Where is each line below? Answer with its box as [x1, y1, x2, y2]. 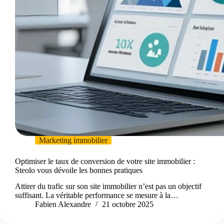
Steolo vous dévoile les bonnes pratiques [15, 165, 142, 174]
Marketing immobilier [39, 135, 107, 144]
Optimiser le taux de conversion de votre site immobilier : [15, 156, 195, 165]
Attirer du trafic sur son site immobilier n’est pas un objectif [15, 182, 201, 191]
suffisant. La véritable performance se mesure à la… [15, 191, 178, 200]
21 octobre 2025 [102, 200, 153, 209]
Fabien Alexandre [35, 200, 91, 209]
